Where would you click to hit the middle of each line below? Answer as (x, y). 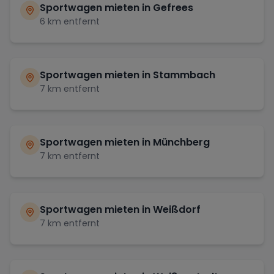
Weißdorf (177, 209)
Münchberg (181, 142)
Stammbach (184, 75)
